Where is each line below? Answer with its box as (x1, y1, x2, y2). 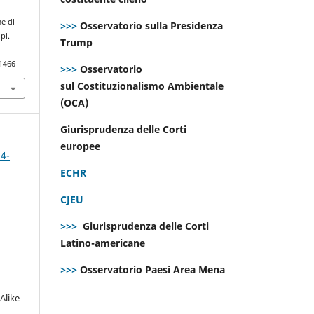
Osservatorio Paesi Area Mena (77, 262, 228, 276)
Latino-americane (60, 235, 148, 250)
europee (60, 139, 103, 153)
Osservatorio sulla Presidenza (77, 18, 223, 32)
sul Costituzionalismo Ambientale (60, 78, 224, 93)
